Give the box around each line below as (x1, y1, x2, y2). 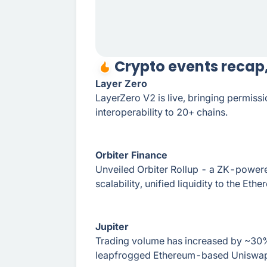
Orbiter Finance (95, 149, 167, 161)
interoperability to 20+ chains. (95, 106, 228, 118)
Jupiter (95, 221, 129, 232)
